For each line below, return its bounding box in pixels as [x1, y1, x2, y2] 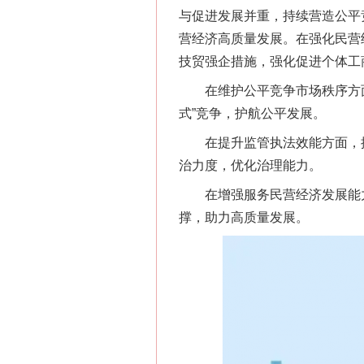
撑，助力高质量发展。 [179, 210, 309, 224]
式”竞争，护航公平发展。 [179, 106, 326, 120]
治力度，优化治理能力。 [179, 158, 322, 172]
